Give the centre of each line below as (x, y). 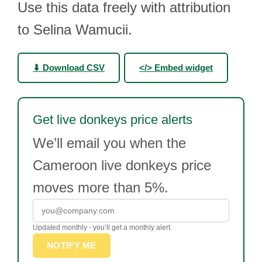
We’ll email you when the (109, 143)
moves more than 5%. (101, 187)
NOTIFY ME (72, 245)
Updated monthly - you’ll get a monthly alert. (102, 227)
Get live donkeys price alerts (113, 120)
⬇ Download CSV (69, 68)
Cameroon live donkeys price (122, 165)
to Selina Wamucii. (75, 30)
